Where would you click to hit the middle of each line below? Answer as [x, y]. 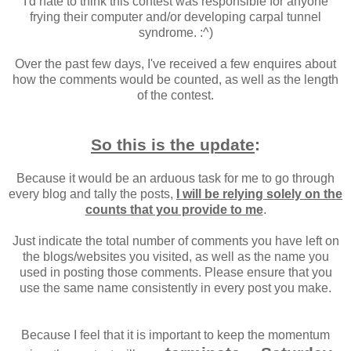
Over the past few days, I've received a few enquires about [175, 64]
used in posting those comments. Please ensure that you [175, 273]
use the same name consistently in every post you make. [175, 288]
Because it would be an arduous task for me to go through [175, 179]
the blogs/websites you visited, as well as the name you [175, 257]
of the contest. [175, 96]
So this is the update [173, 145]
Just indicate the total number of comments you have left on [175, 241]
